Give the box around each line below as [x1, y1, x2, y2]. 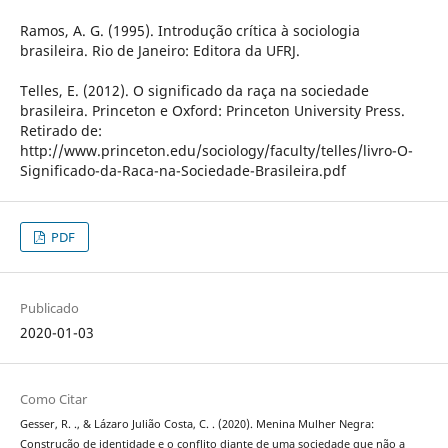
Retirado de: [19, 121, 102, 141]
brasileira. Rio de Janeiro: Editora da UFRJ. [19, 41, 300, 61]
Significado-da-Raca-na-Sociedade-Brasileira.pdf [19, 161, 346, 181]
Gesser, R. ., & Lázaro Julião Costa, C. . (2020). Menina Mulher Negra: [19, 417, 374, 432]
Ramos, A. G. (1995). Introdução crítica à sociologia [19, 21, 360, 41]
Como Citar [19, 390, 87, 409]
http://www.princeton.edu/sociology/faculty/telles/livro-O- [19, 141, 413, 161]
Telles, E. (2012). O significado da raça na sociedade [19, 81, 369, 101]
